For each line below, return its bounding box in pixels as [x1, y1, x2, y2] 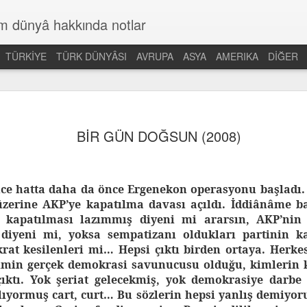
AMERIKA [216, 49, 258, 63]
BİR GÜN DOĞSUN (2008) [77, 126, 241, 146]
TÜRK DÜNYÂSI [56, 49, 127, 63]
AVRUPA [136, 49, 173, 63]
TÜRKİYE [5, 49, 47, 63]
